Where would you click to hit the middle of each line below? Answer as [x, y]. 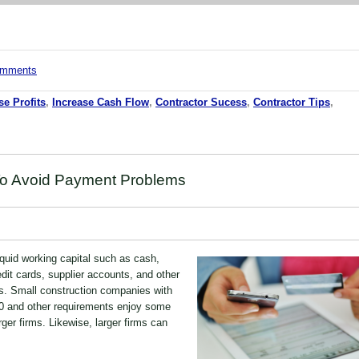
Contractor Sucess [201, 103]
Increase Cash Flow [101, 103]
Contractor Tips [292, 103]
